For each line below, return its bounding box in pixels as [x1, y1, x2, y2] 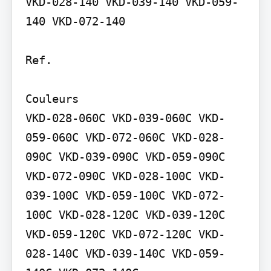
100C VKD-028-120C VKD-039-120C [25, 208, 225, 222]
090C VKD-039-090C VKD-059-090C [25, 150, 225, 164]
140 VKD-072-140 [25, 15, 125, 28]
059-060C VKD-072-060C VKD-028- [25, 131, 225, 145]
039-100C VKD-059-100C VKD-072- [25, 189, 225, 203]
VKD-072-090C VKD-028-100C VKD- [25, 169, 225, 183]
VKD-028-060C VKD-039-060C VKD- [25, 111, 225, 125]
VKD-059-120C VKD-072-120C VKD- [25, 227, 225, 241]
